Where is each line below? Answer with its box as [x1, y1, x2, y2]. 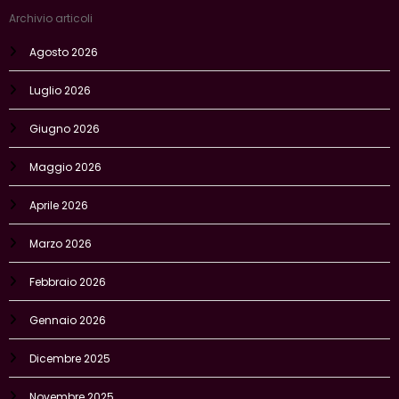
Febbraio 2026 [29, 265, 106, 281]
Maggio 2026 [29, 150, 102, 166]
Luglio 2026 [29, 73, 91, 89]
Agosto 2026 [29, 35, 98, 51]
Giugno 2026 [29, 111, 100, 127]
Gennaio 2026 [29, 303, 106, 319]
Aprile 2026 [29, 188, 88, 204]
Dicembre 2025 [29, 341, 110, 357]
